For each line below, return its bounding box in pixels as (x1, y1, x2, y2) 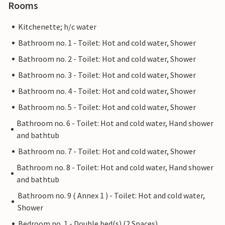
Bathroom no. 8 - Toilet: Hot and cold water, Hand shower (16, 162, 213, 173)
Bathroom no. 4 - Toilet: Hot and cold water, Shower (18, 86, 196, 96)
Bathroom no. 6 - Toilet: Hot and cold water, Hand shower (16, 118, 213, 129)
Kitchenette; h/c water (18, 22, 96, 32)
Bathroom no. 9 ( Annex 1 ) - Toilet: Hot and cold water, (17, 190, 205, 201)
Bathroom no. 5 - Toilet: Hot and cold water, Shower (18, 102, 196, 113)
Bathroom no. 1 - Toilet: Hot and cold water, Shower (18, 38, 196, 48)
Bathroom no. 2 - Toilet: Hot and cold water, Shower (18, 54, 196, 64)
